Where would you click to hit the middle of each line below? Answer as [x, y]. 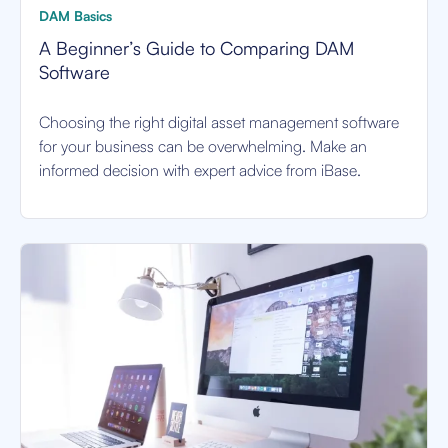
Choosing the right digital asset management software [219, 122]
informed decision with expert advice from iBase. [200, 170]
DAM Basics [75, 16]
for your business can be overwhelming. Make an [203, 146]
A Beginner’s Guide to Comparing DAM [196, 48]
